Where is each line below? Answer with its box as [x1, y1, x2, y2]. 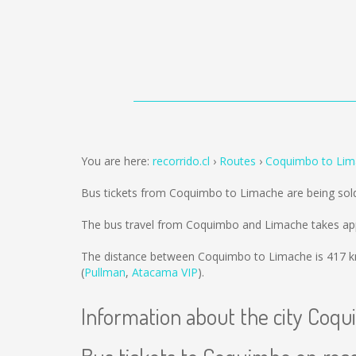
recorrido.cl [153, 153, 210, 168]
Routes [219, 153, 256, 168]
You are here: [81, 153, 153, 168]
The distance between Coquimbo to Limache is [81, 249, 327, 264]
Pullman [84, 265, 126, 280]
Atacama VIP [132, 265, 198, 280]
